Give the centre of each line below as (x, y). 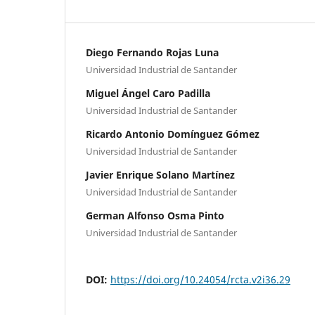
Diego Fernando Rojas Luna (152, 52)
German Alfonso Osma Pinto (155, 215)
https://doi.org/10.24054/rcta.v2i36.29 (200, 279)
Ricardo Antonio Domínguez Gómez (173, 134)
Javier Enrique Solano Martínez (160, 174)
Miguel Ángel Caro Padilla (148, 93)
